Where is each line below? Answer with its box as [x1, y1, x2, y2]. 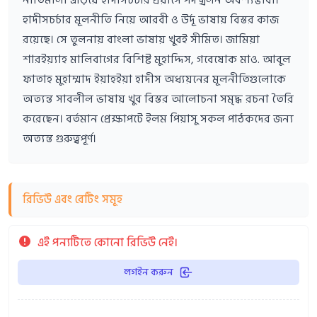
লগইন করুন [124, 263, 173, 280]
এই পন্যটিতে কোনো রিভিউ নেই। [38, 233, 178, 252]
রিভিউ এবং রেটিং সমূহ [23, 190, 122, 209]
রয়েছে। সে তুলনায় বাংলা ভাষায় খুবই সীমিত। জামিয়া [23, 30, 260, 49]
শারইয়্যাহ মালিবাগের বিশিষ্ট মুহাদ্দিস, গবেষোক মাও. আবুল [23, 50, 291, 69]
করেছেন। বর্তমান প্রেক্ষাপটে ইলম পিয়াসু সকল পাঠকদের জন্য [23, 109, 294, 128]
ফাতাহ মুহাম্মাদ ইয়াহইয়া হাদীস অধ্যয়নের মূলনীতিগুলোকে [23, 69, 286, 88]
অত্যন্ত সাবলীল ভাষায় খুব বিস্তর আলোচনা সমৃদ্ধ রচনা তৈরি [23, 89, 294, 108]
